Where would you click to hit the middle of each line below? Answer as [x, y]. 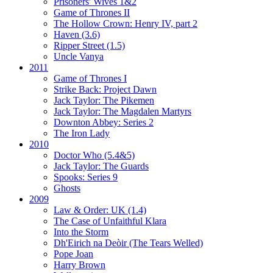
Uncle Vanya [79, 56]
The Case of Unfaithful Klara [110, 221]
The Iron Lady [82, 133]
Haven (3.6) [77, 34]
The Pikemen [129, 100]
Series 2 [138, 122]
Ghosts [67, 188]
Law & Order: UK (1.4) [100, 210]
